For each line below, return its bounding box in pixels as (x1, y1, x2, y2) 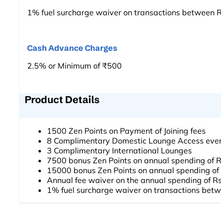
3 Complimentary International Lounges (47, 145, 192, 155)
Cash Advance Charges (27, 42, 117, 53)
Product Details (25, 93, 100, 106)
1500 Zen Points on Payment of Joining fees (47, 125, 206, 136)
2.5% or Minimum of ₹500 (27, 60, 122, 71)
